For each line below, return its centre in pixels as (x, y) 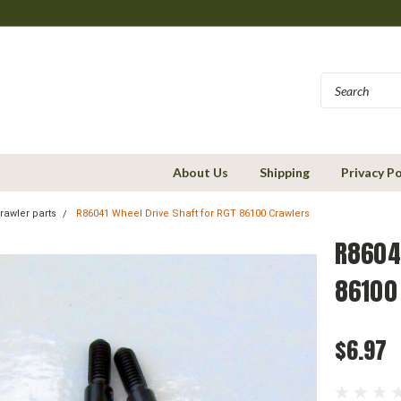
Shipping (285, 172)
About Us (200, 172)
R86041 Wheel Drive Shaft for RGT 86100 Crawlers (193, 213)
